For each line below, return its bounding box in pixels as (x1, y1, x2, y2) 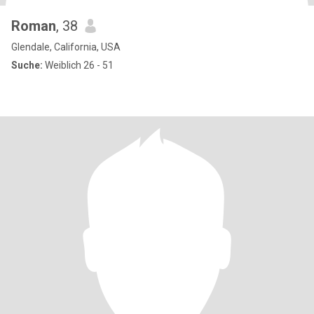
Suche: (11, 60, 43, 71)
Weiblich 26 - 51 (43, 60, 114, 71)
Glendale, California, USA (11, 41, 121, 53)
